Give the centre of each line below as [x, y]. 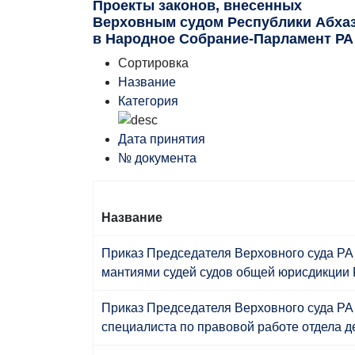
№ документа [157, 158]
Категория [148, 101]
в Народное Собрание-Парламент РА [223, 39]
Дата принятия [162, 139]
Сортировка [153, 63]
